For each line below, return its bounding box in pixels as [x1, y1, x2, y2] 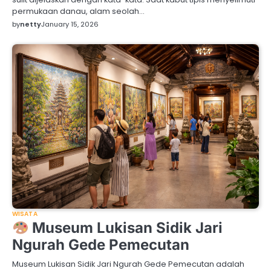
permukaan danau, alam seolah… [12, 5, 145, 17]
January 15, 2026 [41, 19, 99, 29]
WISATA [12, 209, 38, 219]
